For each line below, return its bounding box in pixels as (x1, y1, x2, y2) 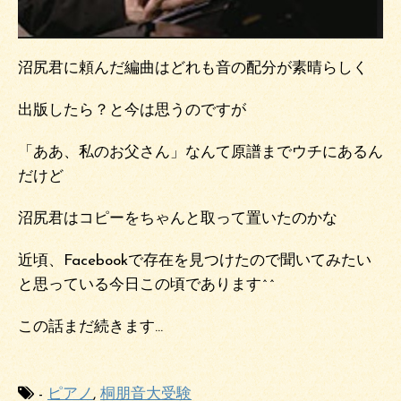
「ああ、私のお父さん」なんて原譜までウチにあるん (18, 144, 383, 160)
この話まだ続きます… (18, 319, 163, 335)
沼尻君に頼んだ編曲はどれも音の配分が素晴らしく (18, 60, 368, 76)
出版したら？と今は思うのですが (18, 102, 246, 118)
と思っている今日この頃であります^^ (18, 277, 276, 293)
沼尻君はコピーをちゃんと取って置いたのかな (18, 210, 337, 226)
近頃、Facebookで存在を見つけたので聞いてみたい (18, 252, 371, 269)
